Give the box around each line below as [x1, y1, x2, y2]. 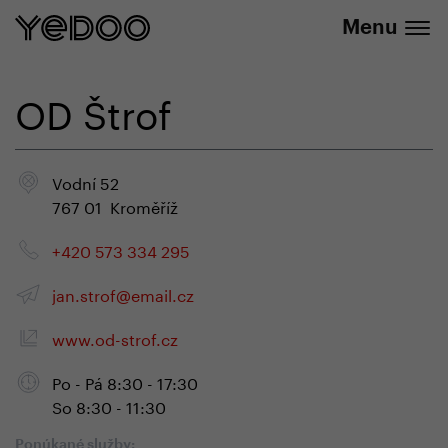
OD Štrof [15, 80, 172, 139]
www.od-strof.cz [52, 325, 178, 350]
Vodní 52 [52, 169, 119, 194]
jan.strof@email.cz [52, 281, 194, 306]
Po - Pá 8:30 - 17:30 [52, 369, 198, 394]
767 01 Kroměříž [52, 193, 178, 218]
